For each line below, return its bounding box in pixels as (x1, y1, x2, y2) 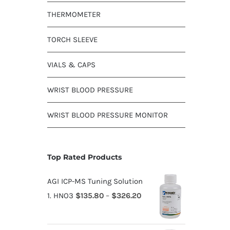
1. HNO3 (47, 190, 73, 200)
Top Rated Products (47, 152, 122, 162)
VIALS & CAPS (47, 60, 95, 69)
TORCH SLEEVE (47, 34, 98, 44)
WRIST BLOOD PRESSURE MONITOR (47, 110, 168, 120)
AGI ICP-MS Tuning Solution (47, 176, 143, 186)
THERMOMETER (47, 9, 101, 19)
